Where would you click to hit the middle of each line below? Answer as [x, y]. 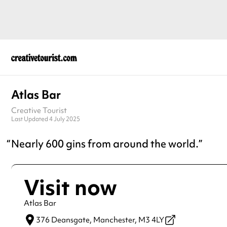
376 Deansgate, [64, 220]
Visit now [70, 187]
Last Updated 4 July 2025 [46, 119]
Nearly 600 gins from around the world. [105, 144]
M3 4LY [151, 220]
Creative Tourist [39, 110]
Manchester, [115, 220]
